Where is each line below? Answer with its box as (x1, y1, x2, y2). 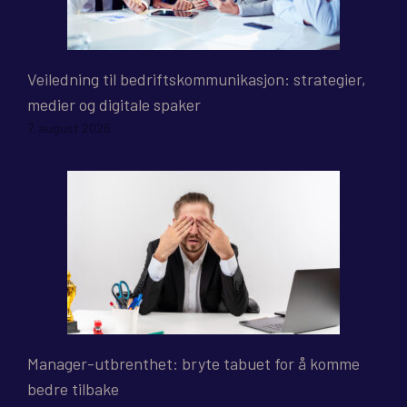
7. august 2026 (27, 120, 111, 136)
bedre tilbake (27, 379, 119, 400)
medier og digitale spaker (27, 94, 201, 115)
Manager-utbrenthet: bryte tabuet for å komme (27, 353, 360, 374)
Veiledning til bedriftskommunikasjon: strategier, (27, 69, 366, 90)
